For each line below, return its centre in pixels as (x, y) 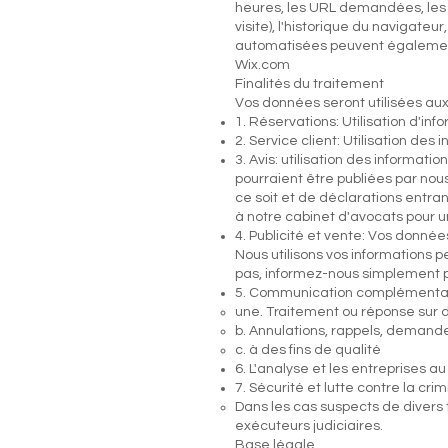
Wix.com (262, 65)
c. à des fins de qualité (308, 350)
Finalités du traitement (309, 84)
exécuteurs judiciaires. (309, 426)
